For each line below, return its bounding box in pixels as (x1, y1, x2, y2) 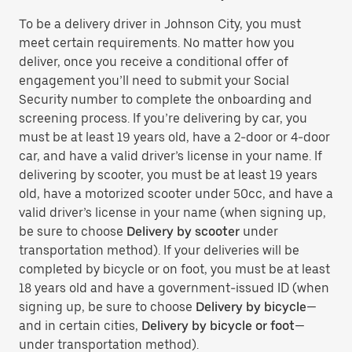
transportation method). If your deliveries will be (19, 243, 299, 258)
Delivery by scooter (126, 224, 240, 239)
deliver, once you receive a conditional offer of (19, 54, 288, 69)
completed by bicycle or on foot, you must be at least (19, 262, 330, 277)
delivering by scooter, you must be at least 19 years (19, 167, 317, 182)
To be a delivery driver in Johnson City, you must (19, 16, 301, 31)
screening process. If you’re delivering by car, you (19, 111, 307, 126)
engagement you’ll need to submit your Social (19, 73, 289, 88)
